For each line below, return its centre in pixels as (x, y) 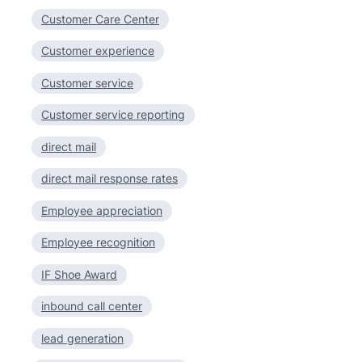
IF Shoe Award (79, 274)
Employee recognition (98, 242)
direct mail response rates (109, 178)
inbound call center (92, 306)
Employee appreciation (102, 210)
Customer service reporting (113, 114)
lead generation (82, 338)
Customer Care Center (100, 19)
